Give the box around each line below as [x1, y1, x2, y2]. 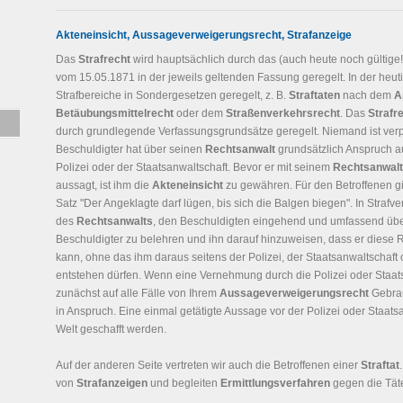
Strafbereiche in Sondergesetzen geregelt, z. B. [56, 89, 289, 102]
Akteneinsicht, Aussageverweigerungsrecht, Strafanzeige [56, 29, 352, 41]
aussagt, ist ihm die [56, 179, 152, 192]
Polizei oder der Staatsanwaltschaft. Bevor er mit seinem [56, 161, 333, 174]
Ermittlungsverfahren [220, 377, 330, 390]
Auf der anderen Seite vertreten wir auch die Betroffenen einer [56, 359, 361, 372]
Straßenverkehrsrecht [226, 107, 340, 120]
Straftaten [289, 89, 340, 102]
